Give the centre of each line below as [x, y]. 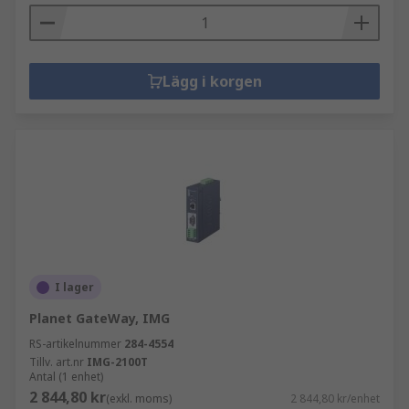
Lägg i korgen [212, 81]
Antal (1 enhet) [66, 377]
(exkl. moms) [139, 399]
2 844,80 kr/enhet [335, 399]
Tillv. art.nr [57, 362]
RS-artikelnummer [75, 344]
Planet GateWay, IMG [100, 318]
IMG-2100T [117, 362]
